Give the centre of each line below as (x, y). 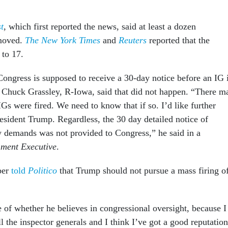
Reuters (133, 40)
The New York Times (63, 40)
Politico (42, 171)
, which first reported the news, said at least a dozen (100, 27)
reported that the (178, 40)
